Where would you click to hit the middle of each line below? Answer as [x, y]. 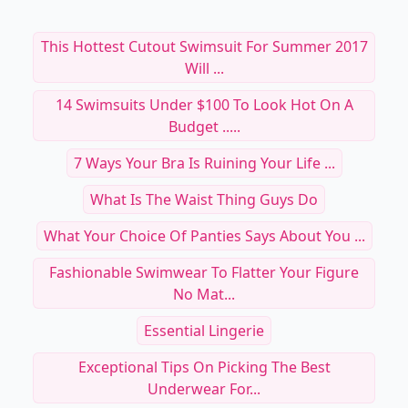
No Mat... [204, 294]
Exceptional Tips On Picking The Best [204, 367]
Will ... [204, 68]
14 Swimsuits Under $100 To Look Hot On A [204, 105]
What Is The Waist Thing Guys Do [204, 199]
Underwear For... [204, 389]
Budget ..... [204, 127]
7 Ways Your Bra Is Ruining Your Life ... [204, 163]
